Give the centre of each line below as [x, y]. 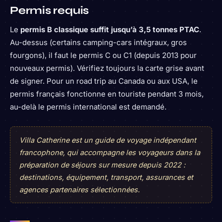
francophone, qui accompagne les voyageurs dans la [110, 153]
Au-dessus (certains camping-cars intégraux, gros [98, 43]
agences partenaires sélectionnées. [80, 190]
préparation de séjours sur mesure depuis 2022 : [102, 165]
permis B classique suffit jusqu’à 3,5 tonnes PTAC [110, 30]
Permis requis [50, 10]
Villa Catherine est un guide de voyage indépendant [108, 140]
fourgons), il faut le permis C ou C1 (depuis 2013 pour [103, 55]
